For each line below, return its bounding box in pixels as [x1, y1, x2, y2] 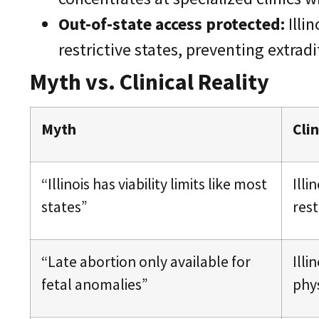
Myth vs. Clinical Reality [30, 68, 269, 97]
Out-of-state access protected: [58, 13, 285, 36]
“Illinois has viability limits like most [41, 174, 267, 194]
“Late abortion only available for [41, 252, 251, 272]
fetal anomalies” [41, 275, 148, 295]
